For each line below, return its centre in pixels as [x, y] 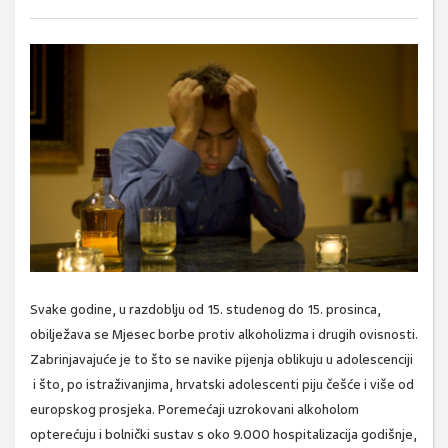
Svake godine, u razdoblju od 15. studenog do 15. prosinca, [205, 310]
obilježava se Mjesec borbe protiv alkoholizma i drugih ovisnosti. [224, 335]
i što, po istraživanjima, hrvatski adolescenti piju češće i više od [222, 385]
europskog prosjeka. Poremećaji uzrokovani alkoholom [194, 410]
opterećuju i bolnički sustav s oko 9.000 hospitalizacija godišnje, [223, 435]
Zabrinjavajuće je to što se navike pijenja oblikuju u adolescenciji [221, 360]
